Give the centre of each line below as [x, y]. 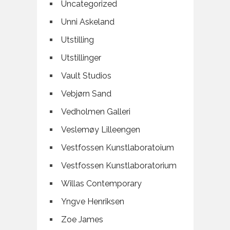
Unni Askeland [88, 22]
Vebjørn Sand [86, 94]
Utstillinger [81, 58]
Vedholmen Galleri [95, 112]
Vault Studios [86, 76]
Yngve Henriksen [92, 202]
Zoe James [82, 220]
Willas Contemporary [101, 184]
